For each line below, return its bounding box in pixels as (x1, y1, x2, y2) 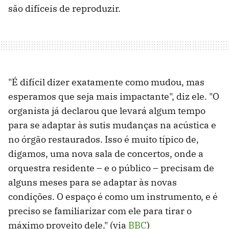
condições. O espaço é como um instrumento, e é (8, 190, 218, 202)
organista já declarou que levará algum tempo (8, 104, 205, 117)
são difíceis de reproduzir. (8, 2, 123, 14)
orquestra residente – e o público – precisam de (8, 162, 214, 174)
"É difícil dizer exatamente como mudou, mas (8, 76, 204, 88)
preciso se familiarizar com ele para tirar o (8, 204, 192, 217)
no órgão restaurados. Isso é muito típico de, (8, 133, 199, 145)
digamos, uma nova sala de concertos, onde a (8, 147, 203, 159)
